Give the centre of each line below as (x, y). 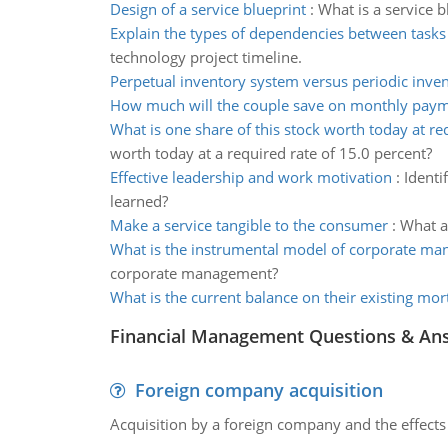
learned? (138, 201)
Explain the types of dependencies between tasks (277, 33)
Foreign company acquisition (258, 390)
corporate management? (193, 273)
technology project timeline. (205, 57)
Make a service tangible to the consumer (248, 225)
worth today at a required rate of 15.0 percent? (270, 153)
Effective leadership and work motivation (250, 177)
